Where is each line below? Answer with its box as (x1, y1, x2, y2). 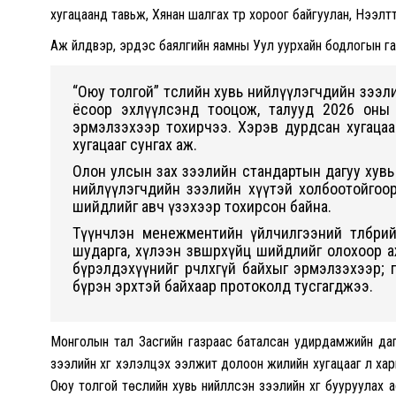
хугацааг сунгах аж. (72, 134, 197, 154)
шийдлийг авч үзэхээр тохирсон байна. (72, 196, 331, 216)
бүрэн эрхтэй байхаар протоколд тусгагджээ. (72, 276, 373, 295)
